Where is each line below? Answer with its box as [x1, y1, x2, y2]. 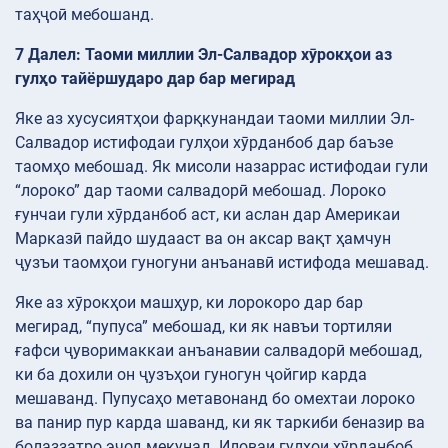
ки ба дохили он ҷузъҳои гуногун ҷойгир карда [15, 364, 367, 384]
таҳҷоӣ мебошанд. [15, 4, 154, 24]
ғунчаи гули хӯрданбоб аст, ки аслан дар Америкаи [15, 204, 400, 224]
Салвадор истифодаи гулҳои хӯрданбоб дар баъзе [15, 132, 393, 152]
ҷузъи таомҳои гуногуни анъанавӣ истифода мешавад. [15, 252, 429, 272]
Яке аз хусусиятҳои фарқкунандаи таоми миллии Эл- [15, 108, 414, 128]
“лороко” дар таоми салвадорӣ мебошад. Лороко [15, 180, 386, 200]
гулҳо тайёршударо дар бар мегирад [15, 68, 295, 88]
